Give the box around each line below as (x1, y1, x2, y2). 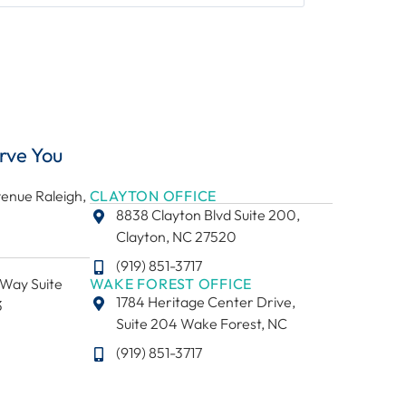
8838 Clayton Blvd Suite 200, (115, 206, 300, 225)
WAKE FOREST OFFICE (89, 275, 253, 294)
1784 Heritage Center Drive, (115, 293, 295, 312)
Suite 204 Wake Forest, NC (115, 314, 287, 333)
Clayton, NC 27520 (115, 227, 237, 246)
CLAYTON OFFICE (89, 187, 217, 206)
